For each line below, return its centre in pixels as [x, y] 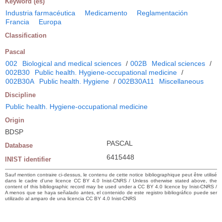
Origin [15, 120]
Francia [17, 22]
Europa [50, 22]
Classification [26, 35]
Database [19, 145]
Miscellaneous [181, 81]
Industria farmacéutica [40, 13]
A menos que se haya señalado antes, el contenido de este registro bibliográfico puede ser [111, 192]
